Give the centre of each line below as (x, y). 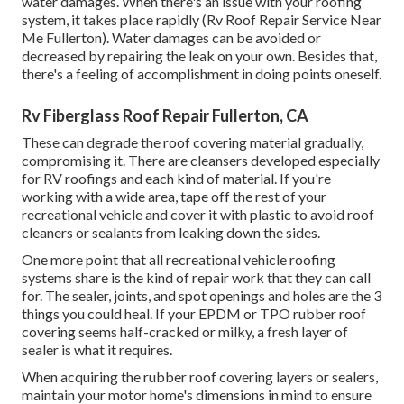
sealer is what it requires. (97, 350)
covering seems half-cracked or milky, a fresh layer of (185, 332)
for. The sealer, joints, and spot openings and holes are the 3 (202, 296)
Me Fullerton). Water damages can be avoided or (171, 38)
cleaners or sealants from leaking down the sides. (171, 233)
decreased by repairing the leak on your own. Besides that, (199, 56)
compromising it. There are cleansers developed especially (201, 161)
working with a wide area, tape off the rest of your (174, 197)
